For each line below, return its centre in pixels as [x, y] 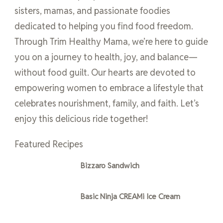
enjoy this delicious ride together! [81, 118]
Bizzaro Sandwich [110, 165]
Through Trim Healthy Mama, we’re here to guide [111, 41]
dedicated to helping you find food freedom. [104, 26]
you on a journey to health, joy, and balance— [106, 57]
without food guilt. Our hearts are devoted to [105, 72]
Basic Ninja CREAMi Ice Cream [130, 196]
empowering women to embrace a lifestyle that [109, 88]
